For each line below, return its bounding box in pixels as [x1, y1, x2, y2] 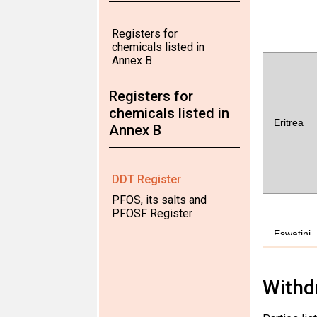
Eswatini [273, 228, 311, 239]
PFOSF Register [112, 207, 192, 220]
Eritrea [273, 117, 304, 128]
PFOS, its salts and [112, 193, 207, 207]
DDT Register [112, 173, 181, 186]
